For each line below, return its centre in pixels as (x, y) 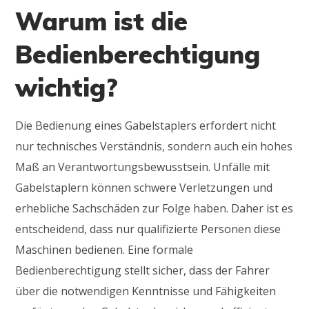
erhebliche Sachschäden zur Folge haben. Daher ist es (154, 208)
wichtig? (67, 87)
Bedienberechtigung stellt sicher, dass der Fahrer (143, 270)
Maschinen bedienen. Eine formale (104, 249)
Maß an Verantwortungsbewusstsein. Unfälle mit (143, 167)
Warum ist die (102, 21)
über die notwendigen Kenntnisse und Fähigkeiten (146, 291)
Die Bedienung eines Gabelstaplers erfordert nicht (146, 125)
